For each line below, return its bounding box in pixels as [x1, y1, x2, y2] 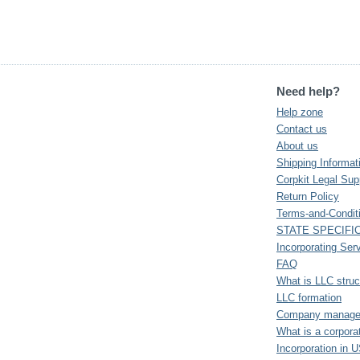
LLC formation [276, 292, 342, 304]
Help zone [276, 106, 323, 118]
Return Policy [276, 190, 339, 202]
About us [276, 140, 318, 152]
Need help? [276, 84, 340, 98]
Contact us [276, 123, 327, 135]
